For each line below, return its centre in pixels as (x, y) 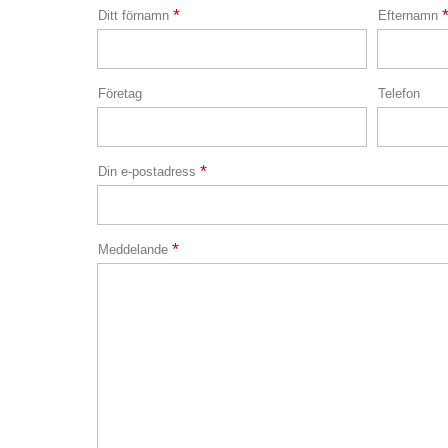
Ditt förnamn (135, 15)
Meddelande (135, 249)
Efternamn (410, 15)
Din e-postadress (149, 171)
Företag (120, 93)
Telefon (399, 93)
